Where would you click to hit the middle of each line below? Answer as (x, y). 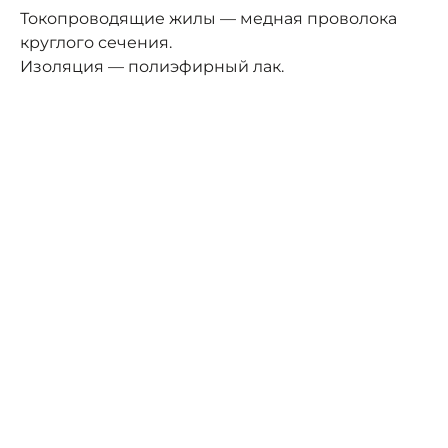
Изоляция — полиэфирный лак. (152, 66)
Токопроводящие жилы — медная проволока (208, 18)
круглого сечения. (96, 42)
